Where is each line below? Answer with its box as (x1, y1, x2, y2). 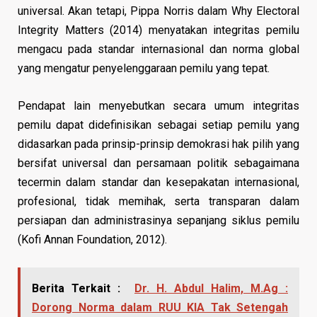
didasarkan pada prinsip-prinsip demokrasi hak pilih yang (18, 137, 299, 151)
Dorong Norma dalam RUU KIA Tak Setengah (32, 300, 288, 314)
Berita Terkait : (32, 281, 120, 295)
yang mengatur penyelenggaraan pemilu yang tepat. (18, 61, 270, 75)
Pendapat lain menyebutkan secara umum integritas (18, 98, 299, 113)
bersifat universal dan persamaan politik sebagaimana (18, 156, 299, 170)
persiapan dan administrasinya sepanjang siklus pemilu (18, 213, 299, 227)
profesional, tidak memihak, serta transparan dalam (18, 194, 299, 208)
